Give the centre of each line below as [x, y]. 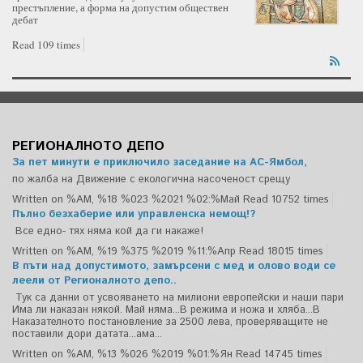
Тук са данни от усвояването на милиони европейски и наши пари [178, 298]
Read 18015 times [281, 252]
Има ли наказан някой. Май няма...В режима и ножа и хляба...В [166, 310]
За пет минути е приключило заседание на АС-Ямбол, [160, 163]
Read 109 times [46, 45]
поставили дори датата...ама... [87, 335]
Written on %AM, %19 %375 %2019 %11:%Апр [124, 252]
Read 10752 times [286, 200]
